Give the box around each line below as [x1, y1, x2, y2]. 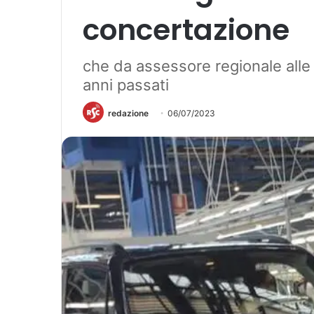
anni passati [83, 76, 169, 94]
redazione [108, 108, 149, 118]
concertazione [83, 10, 289, 50]
